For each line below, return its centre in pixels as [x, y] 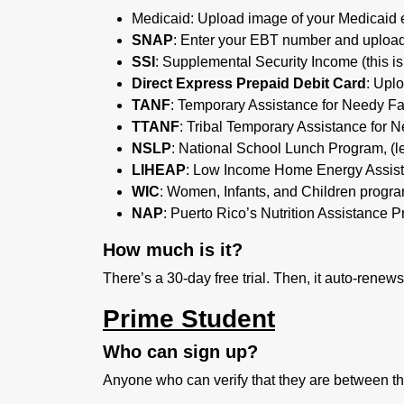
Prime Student [189, 318]
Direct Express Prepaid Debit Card [249, 83]
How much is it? [173, 249]
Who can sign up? [180, 351]
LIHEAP [159, 170]
